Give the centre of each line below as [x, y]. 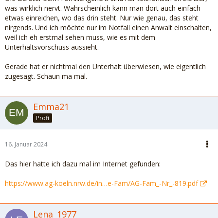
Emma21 [51, 107]
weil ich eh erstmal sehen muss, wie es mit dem [80, 37]
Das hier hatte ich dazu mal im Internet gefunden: [83, 164]
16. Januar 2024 [26, 144]
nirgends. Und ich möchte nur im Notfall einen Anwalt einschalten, [108, 27]
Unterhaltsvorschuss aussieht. [52, 47]
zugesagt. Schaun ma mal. [46, 76]
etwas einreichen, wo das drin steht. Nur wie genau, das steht [102, 18]
